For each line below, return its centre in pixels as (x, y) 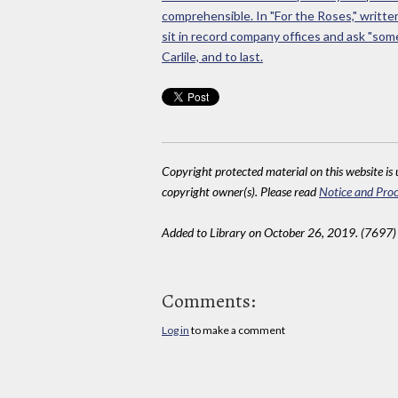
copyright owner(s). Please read (240, 191)
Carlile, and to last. (212, 56)
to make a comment (237, 330)
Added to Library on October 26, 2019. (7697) (279, 232)
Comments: (209, 302)
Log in (175, 330)
